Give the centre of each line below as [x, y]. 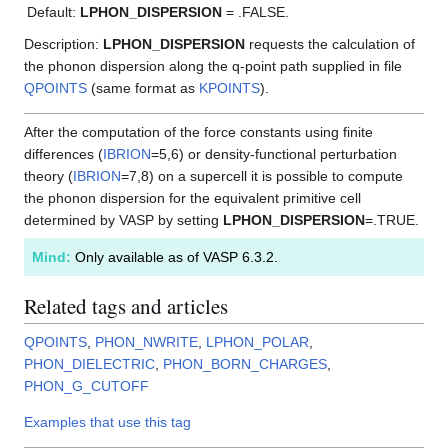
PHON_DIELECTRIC [89, 364]
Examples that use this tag [107, 422]
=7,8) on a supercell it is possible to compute [262, 176]
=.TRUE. [392, 220]
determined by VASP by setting [123, 220]
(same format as [143, 88]
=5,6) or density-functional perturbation [274, 154]
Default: [53, 12]
